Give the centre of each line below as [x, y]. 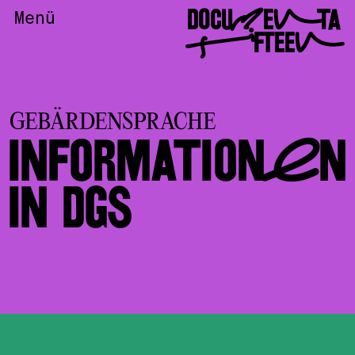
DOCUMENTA [265, 19]
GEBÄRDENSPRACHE [113, 123]
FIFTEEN [264, 42]
